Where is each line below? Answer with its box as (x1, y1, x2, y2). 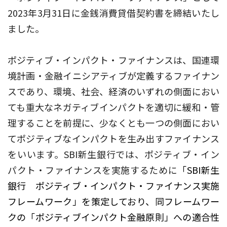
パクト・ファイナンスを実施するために (8, 163, 178, 176)
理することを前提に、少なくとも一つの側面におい (8, 116, 219, 129)
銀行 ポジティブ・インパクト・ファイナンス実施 (8, 179, 219, 192)
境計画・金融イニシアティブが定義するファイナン (8, 69, 219, 82)
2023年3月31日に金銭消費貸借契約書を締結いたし (8, 6, 219, 19)
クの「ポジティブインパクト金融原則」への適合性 (8, 210, 219, 223)
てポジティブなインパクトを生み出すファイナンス (8, 132, 219, 145)
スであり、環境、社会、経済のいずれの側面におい (8, 85, 219, 98)
